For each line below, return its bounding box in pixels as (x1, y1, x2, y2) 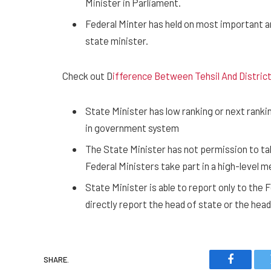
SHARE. (44, 254, 69, 264)
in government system (85, 121, 179, 134)
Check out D (62, 69, 113, 82)
